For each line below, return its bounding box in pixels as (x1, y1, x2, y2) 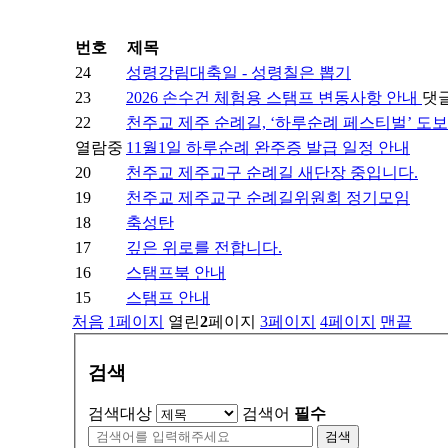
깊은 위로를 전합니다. (126, 239, 282, 257)
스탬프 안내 (126, 289, 210, 307)
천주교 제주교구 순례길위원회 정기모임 (126, 189, 410, 207)
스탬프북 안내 (126, 264, 226, 282)
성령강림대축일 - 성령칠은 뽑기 (126, 64, 351, 82)
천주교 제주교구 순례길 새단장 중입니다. (126, 164, 418, 182)
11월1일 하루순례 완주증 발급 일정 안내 (126, 139, 410, 157)
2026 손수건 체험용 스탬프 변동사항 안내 (126, 89, 422, 107)
